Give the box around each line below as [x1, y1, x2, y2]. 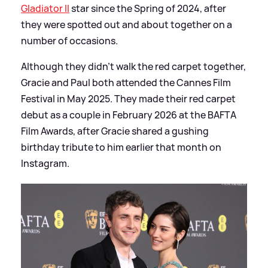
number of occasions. [21, 34, 118, 48]
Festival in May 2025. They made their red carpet [21, 92, 236, 106]
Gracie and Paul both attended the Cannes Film [21, 76, 231, 90]
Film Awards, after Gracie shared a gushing [21, 124, 209, 138]
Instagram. [21, 157, 69, 170]
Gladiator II [21, 2, 69, 16]
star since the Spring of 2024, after [69, 2, 226, 16]
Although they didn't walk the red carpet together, [21, 60, 246, 74]
